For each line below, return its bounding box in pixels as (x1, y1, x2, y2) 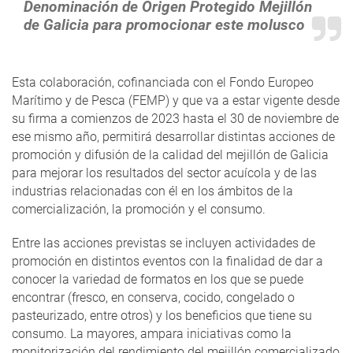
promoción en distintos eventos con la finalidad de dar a (12, 254, 323, 269)
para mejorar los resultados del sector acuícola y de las (12, 165, 317, 181)
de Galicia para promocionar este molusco (24, 16, 305, 35)
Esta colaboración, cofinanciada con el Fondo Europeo (12, 75, 314, 91)
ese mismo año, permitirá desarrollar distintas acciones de (12, 129, 335, 145)
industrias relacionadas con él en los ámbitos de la (12, 184, 293, 199)
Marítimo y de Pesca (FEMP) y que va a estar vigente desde (12, 93, 340, 109)
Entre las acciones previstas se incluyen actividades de (12, 236, 315, 251)
